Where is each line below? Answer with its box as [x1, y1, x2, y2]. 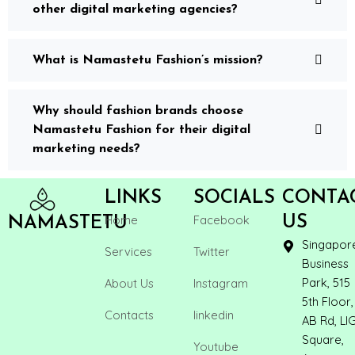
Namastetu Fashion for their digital [32, 123, 250, 136]
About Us [105, 276, 154, 291]
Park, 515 [302, 275, 350, 290]
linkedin [193, 307, 234, 323]
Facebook [193, 212, 250, 227]
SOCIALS [193, 189, 275, 208]
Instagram [193, 276, 248, 291]
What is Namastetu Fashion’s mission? [32, 53, 263, 67]
